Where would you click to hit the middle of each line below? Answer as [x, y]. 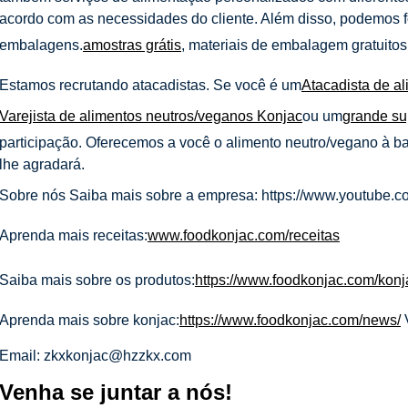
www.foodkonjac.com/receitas [244, 235]
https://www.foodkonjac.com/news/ [290, 320]
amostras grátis [132, 45]
